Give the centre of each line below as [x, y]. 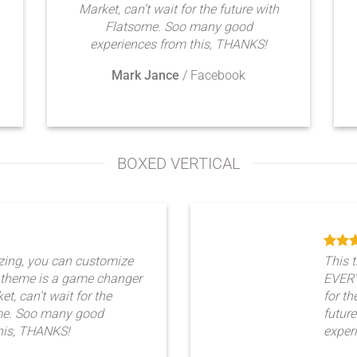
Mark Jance [145, 75]
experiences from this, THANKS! [178, 44]
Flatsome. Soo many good [178, 27]
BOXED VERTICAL [178, 163]
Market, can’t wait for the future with [178, 9]
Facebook [218, 75]
